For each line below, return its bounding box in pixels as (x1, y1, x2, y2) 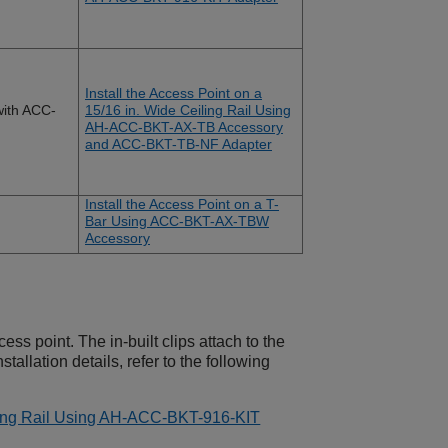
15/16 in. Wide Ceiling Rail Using (85, 102, 291, 119)
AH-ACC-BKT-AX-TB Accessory (85, 119, 283, 136)
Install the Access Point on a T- (85, 196, 279, 213)
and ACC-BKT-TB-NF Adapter (85, 136, 272, 153)
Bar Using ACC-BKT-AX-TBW (85, 213, 269, 230)
